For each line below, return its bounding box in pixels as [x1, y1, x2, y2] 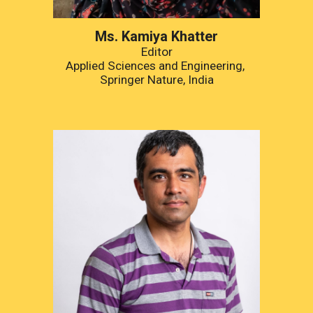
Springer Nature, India [99, 73, 214, 87]
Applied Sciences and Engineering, [66, 59, 245, 73]
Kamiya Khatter [118, 28, 218, 45]
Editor [140, 45, 173, 59]
